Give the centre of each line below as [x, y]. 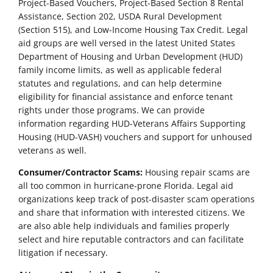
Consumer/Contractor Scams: [82, 172]
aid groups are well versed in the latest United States [127, 43]
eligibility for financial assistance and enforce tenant [126, 97]
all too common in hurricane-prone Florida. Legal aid [126, 186]
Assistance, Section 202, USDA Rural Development [120, 16]
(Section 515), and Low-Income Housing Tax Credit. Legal [133, 30]
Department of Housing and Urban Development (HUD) [130, 56]
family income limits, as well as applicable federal [120, 70]
